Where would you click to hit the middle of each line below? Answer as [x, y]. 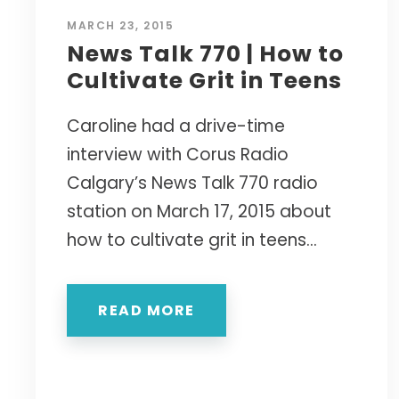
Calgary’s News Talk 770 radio [192, 183]
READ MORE [147, 311]
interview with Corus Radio [178, 155]
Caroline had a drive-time [176, 126]
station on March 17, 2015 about [199, 212]
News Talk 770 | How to [205, 54]
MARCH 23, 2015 [120, 26]
